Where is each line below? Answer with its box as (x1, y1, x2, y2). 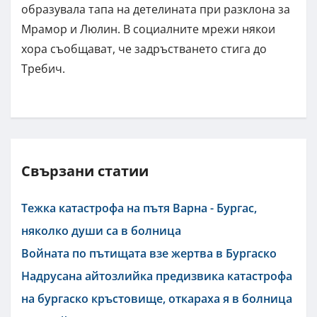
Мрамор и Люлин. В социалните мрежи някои (21, 21, 275, 37)
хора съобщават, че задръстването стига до (21, 40, 267, 57)
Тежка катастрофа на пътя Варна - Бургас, (21, 200, 257, 216)
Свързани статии (21, 161, 149, 180)
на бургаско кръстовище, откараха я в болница (21, 290, 292, 306)
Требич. (21, 60, 65, 76)
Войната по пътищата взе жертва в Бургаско (21, 245, 277, 261)
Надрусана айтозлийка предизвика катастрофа (21, 267, 292, 284)
